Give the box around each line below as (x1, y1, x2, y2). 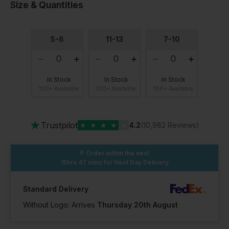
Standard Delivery (23, 184, 88, 193)
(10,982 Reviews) (141, 120, 199, 129)
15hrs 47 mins (60, 158, 102, 166)
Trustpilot (41, 120, 78, 130)
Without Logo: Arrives (23, 200, 97, 209)
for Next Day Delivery (102, 158, 169, 166)
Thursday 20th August (97, 200, 178, 209)
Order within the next (86, 149, 149, 157)
